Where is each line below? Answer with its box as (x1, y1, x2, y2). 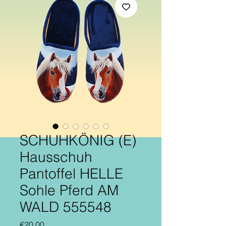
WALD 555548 (20, 198, 111, 215)
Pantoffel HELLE (20, 164, 123, 182)
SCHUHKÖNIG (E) (20, 131, 136, 149)
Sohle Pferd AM (20, 181, 119, 199)
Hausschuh (20, 148, 92, 165)
